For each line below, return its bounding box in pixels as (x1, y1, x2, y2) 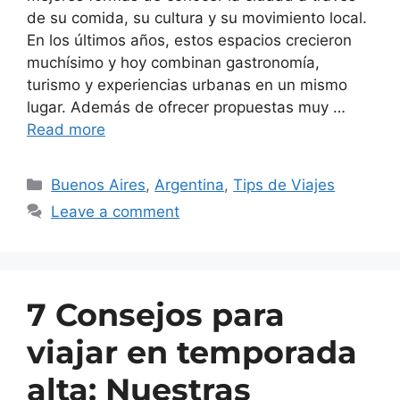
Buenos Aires (51, 175, 146, 194)
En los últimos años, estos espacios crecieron (27, 30, 352, 49)
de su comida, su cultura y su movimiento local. (27, 8, 367, 27)
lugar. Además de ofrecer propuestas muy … (27, 97, 346, 116)
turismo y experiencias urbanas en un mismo (27, 75, 347, 94)
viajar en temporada (27, 332, 357, 371)
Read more (27, 120, 105, 138)
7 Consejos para (27, 295, 285, 334)
